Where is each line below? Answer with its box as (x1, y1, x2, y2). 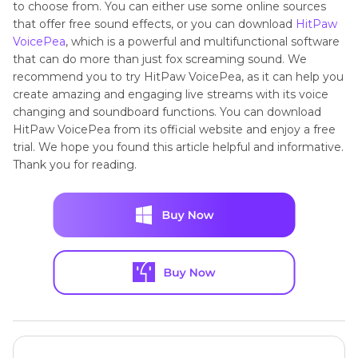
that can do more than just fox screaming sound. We (13, 52, 307, 67)
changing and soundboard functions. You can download (13, 105, 321, 120)
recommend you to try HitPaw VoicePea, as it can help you (13, 70, 344, 85)
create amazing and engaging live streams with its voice (13, 87, 328, 102)
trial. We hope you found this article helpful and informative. (13, 140, 344, 155)
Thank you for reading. (13, 157, 137, 173)
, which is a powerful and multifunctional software (66, 34, 340, 50)
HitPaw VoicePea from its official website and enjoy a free (13, 122, 336, 137)
